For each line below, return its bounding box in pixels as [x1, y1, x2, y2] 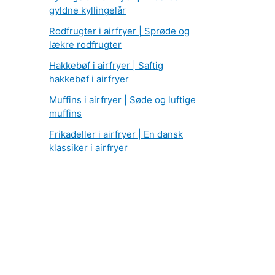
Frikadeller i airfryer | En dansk [49, 128, 183, 141]
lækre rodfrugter [49, 39, 122, 51]
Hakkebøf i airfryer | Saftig [49, 60, 163, 72]
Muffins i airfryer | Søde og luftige [49, 94, 196, 106]
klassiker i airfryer [49, 142, 128, 154]
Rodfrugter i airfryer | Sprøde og [49, 25, 190, 37]
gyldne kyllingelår [49, 4, 126, 17]
